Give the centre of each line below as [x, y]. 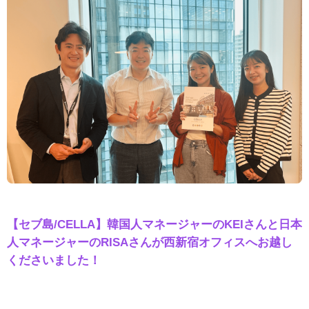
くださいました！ [54, 260]
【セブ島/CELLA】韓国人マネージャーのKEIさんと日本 [154, 224]
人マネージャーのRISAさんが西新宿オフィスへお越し [150, 242]
